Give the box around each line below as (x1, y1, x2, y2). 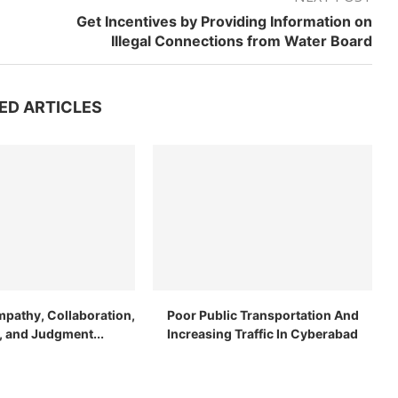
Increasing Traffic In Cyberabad (167, 326, 359, 342)
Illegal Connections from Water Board (110, 32, 372, 50)
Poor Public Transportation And (166, 307, 359, 323)
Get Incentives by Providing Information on (76, 12, 372, 30)
